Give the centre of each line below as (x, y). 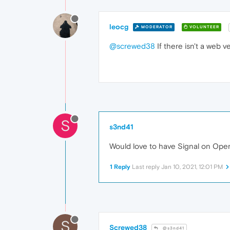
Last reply (147, 167)
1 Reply (120, 167)
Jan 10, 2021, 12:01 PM (192, 167)
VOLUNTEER (204, 27)
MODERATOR (156, 27)
